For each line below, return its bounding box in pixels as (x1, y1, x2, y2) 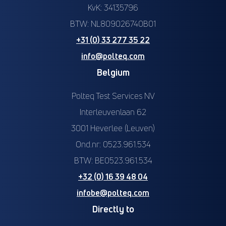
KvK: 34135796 (88, 2, 138, 13)
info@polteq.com (81, 50, 145, 62)
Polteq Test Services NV (71, 90, 155, 101)
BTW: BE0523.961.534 (74, 154, 152, 166)
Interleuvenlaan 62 (80, 106, 146, 118)
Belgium (96, 66, 130, 78)
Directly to (92, 202, 134, 215)
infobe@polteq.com (77, 187, 149, 198)
